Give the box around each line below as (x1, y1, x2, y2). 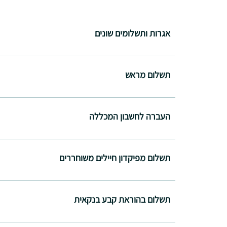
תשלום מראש (125, 68, 170, 81)
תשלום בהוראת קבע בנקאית (74, 193, 170, 205)
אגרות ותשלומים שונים (95, 27, 170, 39)
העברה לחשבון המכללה (89, 110, 170, 122)
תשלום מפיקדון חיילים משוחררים (59, 152, 170, 164)
